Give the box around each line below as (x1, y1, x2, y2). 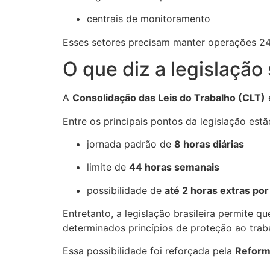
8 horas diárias (174, 137, 244, 150)
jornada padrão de (86, 137, 174, 150)
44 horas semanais (128, 161, 219, 174)
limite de (86, 161, 129, 174)
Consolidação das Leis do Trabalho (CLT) (72, 92, 265, 104)
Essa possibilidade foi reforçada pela (62, 245, 235, 257)
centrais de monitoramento (86, 13, 210, 25)
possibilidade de (86, 184, 165, 196)
